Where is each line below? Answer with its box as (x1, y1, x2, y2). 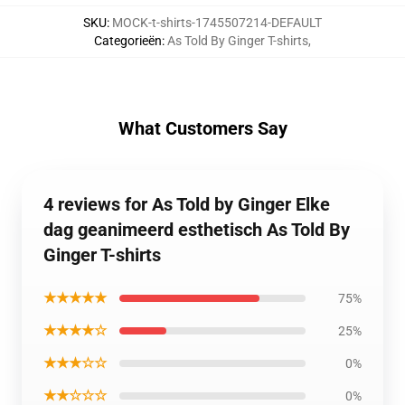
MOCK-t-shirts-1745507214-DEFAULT (112, 15, 322, 30)
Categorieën (94, 33, 162, 48)
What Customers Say (118, 118, 287, 139)
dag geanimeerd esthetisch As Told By (43, 219, 350, 240)
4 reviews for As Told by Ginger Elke (43, 193, 330, 215)
